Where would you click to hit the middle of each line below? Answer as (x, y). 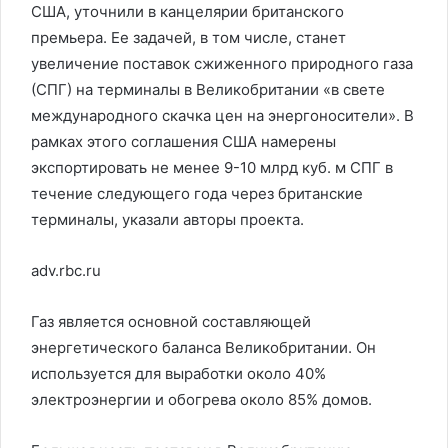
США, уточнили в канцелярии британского (187, 11)
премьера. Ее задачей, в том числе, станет (188, 37)
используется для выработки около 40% (178, 373)
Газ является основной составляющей (171, 321)
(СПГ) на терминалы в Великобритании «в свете (208, 89)
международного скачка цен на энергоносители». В (222, 115)
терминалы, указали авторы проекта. (167, 219)
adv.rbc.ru (66, 270)
